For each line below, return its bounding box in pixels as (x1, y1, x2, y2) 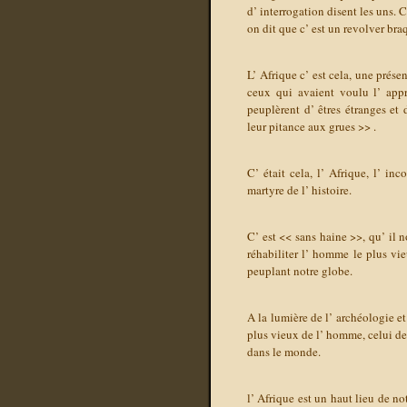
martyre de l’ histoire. (247, 182, 352, 199)
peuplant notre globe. (247, 263, 352, 280)
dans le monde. (247, 343, 321, 361)
